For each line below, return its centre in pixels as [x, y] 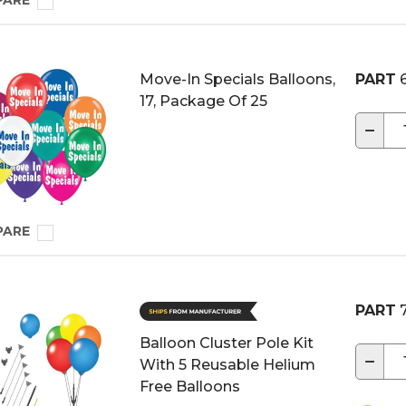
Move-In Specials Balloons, [237, 79]
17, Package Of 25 [203, 101]
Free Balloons [190, 387]
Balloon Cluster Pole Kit [227, 343]
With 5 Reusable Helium [227, 365]
